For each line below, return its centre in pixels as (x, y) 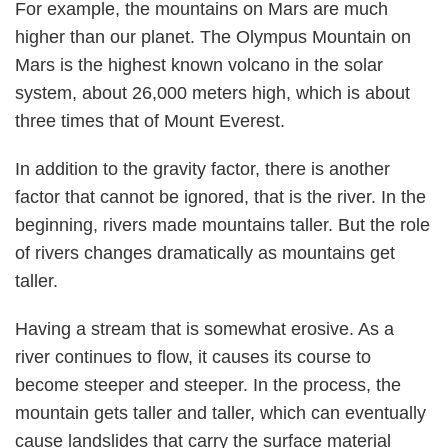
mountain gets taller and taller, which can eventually (220, 413)
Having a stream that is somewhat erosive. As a (204, 329)
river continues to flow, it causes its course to (193, 357)
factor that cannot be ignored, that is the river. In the (220, 197)
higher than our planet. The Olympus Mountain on (213, 37)
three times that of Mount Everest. (150, 121)
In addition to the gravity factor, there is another (202, 169)
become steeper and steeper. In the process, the (208, 385)
